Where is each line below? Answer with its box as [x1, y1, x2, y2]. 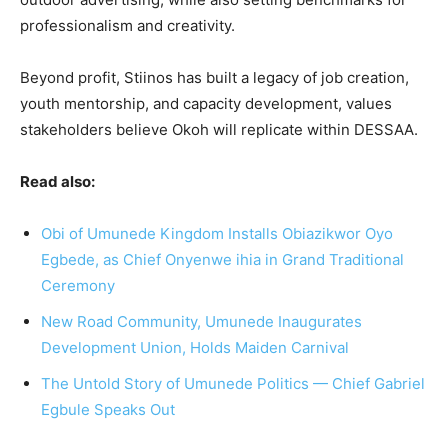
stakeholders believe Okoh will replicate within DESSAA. [20, 119, 418, 139]
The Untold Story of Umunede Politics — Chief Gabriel [41, 373, 425, 393]
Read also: [20, 171, 95, 191]
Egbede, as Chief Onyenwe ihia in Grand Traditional [41, 249, 404, 269]
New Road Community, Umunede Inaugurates [41, 311, 362, 331]
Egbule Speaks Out [41, 399, 175, 419]
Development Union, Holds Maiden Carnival [41, 337, 349, 357]
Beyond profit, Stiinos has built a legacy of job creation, [20, 67, 409, 87]
